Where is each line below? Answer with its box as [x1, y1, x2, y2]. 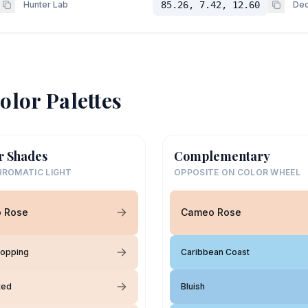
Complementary [174, 147, 270, 164]
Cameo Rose [181, 206, 241, 218]
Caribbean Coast [181, 246, 250, 257]
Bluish [181, 280, 205, 291]
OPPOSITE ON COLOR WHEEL [174, 166, 300, 177]
